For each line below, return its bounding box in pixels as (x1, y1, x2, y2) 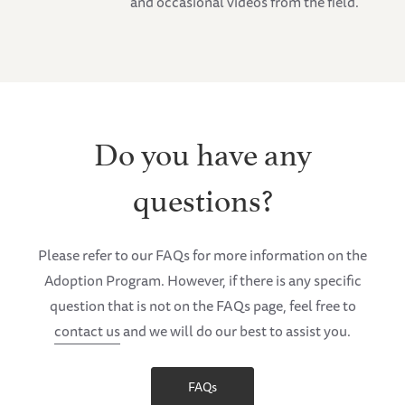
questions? (132, 174, 273, 221)
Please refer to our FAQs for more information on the (38, 243, 367, 268)
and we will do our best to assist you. (120, 319, 351, 344)
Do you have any (93, 127, 312, 174)
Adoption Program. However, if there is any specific (43, 268, 362, 293)
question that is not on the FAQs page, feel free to (49, 294, 356, 318)
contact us (54, 319, 120, 344)
